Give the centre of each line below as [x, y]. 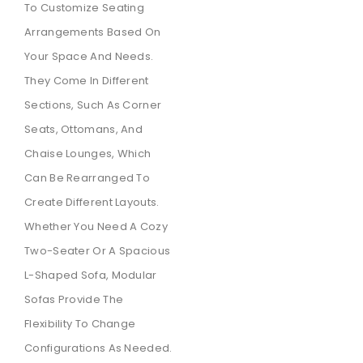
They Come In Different [87, 80]
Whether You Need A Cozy [96, 226]
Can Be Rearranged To [88, 177]
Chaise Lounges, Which [88, 153]
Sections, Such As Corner [93, 105]
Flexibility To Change [80, 323]
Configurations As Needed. [98, 348]
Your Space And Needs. [89, 56]
